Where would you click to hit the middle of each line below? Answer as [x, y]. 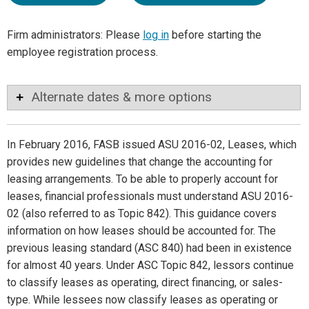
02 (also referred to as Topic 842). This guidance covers [142, 214]
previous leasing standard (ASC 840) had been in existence [149, 248]
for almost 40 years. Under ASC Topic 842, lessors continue [150, 266]
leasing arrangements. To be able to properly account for [142, 179]
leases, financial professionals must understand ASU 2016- [150, 197]
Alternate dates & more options [121, 97]
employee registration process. [82, 52]
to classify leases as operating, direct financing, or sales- [145, 283]
